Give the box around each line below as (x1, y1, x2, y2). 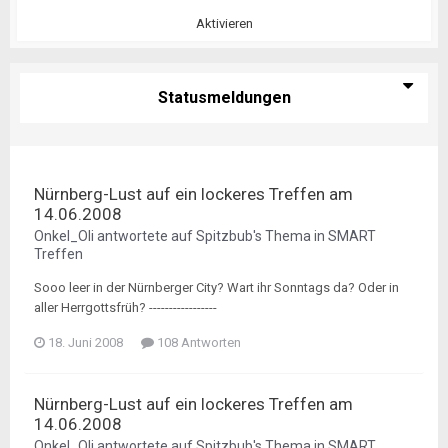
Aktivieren (195, 16, 253, 31)
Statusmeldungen (157, 88, 291, 107)
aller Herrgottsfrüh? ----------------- (34, 300, 217, 315)
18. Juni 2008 (48, 335, 123, 350)
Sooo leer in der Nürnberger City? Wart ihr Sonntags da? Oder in (34, 280, 399, 295)
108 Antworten (154, 335, 241, 350)
